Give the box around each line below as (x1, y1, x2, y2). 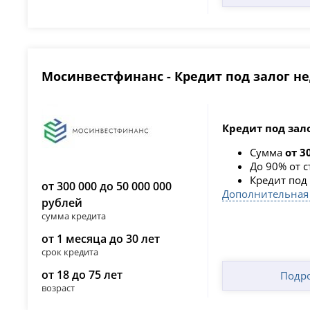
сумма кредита (42, 209, 107, 222)
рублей (42, 194, 83, 210)
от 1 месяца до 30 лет (42, 230, 161, 246)
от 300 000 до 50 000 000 (42, 178, 172, 194)
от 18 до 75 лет (42, 266, 123, 282)
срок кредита (42, 245, 99, 258)
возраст (42, 281, 75, 294)
